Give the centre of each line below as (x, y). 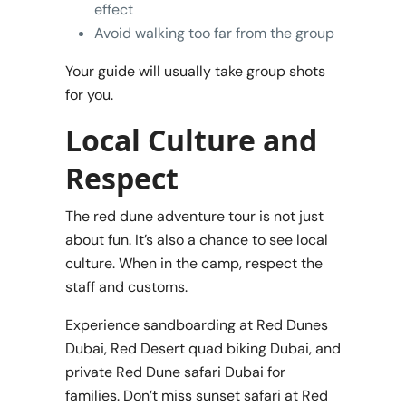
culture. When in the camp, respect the (194, 263)
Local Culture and (191, 140)
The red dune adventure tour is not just (194, 216)
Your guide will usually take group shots (195, 71)
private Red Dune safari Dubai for (175, 372)
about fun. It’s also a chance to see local (197, 239)
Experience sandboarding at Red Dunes (197, 324)
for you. (89, 94)
